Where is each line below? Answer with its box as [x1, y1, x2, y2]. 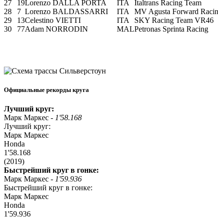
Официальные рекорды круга [4, 86, 89, 93]
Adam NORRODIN [25, 24, 88, 33]
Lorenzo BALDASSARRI [25, 7, 108, 16]
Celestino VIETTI [25, 16, 81, 24]
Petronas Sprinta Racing [134, 24, 208, 33]
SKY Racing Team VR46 [134, 16, 214, 24]
